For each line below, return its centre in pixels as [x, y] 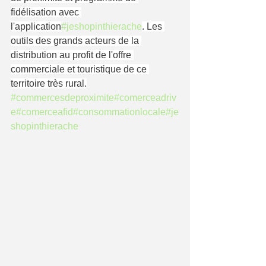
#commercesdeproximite [62, 98]
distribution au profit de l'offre [72, 55]
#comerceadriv [145, 98]
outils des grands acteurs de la [76, 41]
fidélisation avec [46, 12]
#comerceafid [45, 112]
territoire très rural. [49, 83]
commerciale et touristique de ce [80, 69]
